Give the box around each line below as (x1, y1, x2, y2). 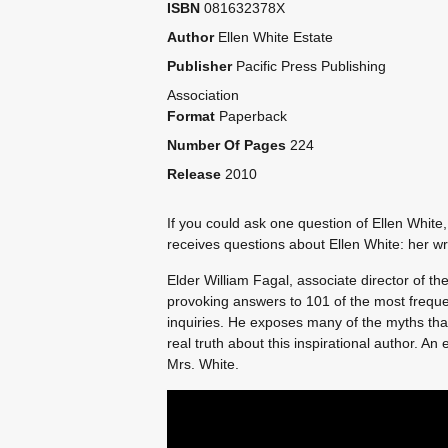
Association (166, 87, 239, 103)
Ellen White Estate (217, 29, 333, 45)
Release (166, 166, 221, 182)
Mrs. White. (166, 356, 239, 372)
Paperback (218, 108, 287, 124)
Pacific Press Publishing (235, 58, 386, 74)
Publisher (166, 58, 232, 74)
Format (166, 108, 215, 124)
